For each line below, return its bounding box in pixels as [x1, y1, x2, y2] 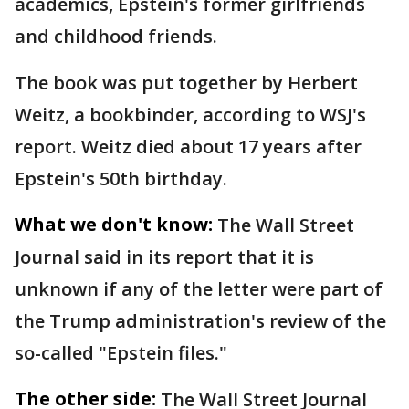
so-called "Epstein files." [15, 341, 227, 365]
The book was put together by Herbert [15, 70, 358, 95]
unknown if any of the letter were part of [15, 277, 383, 301]
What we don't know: [15, 212, 213, 236]
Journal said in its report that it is [15, 245, 314, 269]
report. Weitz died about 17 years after [15, 134, 362, 159]
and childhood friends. [15, 24, 217, 48]
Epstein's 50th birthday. [15, 166, 227, 191]
